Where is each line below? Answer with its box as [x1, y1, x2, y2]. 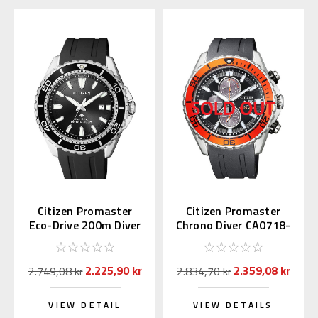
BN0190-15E [51, 231, 119, 248]
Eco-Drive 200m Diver [28, 216, 141, 234]
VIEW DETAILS [193, 298, 273, 312]
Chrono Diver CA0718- [175, 216, 291, 234]
